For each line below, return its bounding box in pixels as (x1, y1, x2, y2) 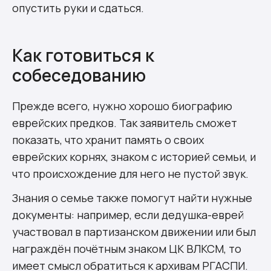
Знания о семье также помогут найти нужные (12, 190, 252, 205)
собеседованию (12, 63, 146, 87)
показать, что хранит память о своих (12, 132, 204, 147)
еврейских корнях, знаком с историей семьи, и (12, 149, 256, 164)
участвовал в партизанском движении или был (12, 224, 256, 239)
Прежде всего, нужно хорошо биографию (12, 98, 232, 113)
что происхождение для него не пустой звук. (12, 166, 249, 181)
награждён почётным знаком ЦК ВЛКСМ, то (12, 241, 241, 256)
